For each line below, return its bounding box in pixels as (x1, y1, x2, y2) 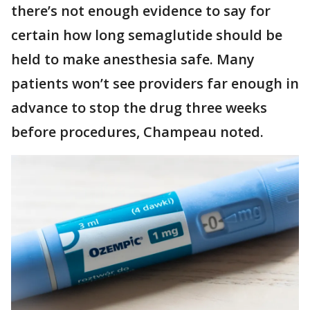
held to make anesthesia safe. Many (11, 49, 255, 69)
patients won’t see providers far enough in (11, 73, 299, 93)
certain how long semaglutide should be (11, 25, 282, 44)
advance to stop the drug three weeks (11, 98, 267, 117)
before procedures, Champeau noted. (11, 122, 264, 141)
